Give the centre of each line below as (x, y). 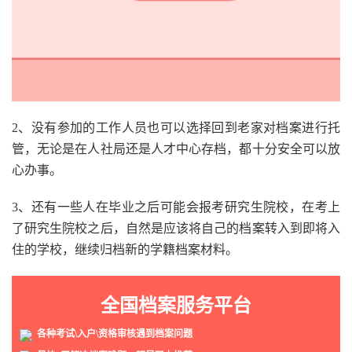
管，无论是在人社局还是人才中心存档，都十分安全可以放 (176, 149)
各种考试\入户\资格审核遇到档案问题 (112, 334)
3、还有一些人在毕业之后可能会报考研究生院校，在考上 (176, 207)
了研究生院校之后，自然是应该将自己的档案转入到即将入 (176, 229)
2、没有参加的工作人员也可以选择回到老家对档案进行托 (176, 128)
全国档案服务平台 (176, 306)
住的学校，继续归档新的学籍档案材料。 (125, 250)
